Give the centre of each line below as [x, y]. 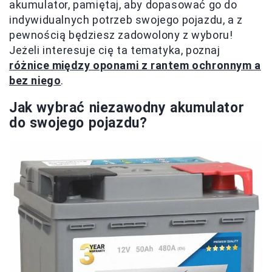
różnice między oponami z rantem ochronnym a [135, 66]
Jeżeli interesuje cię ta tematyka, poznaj [115, 50]
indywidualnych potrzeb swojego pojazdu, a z [126, 20]
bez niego [35, 81]
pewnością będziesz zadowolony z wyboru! [121, 35]
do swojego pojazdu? [78, 123]
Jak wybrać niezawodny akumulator [127, 108]
